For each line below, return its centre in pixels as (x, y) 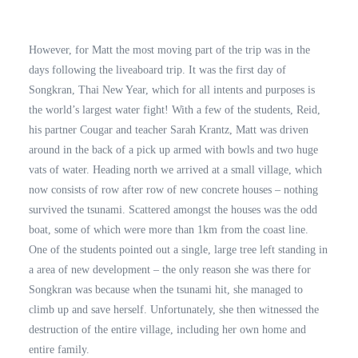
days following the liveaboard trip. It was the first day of (157, 70)
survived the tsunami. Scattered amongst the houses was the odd (173, 210)
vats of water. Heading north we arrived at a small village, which (175, 170)
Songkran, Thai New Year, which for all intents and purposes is (171, 90)
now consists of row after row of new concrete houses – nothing (173, 190)
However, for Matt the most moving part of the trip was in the (169, 50)
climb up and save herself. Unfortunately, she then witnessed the (173, 310)
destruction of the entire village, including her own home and (167, 330)
